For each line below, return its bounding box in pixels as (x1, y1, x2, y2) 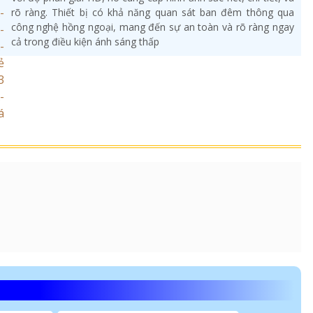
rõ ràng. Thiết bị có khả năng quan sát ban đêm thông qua (10, 6, 294, 20)
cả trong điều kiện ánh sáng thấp (10, 35, 159, 49)
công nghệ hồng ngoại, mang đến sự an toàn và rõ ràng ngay (10, 20, 294, 34)
